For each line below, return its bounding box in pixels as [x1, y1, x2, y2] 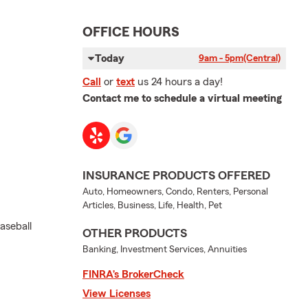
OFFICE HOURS [82, 25, 179, 39]
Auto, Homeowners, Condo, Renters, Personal [82, 186, 268, 197]
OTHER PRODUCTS [82, 226, 187, 239]
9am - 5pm [199, 53, 243, 63]
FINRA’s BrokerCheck [82, 268, 184, 280]
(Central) [243, 53, 280, 63]
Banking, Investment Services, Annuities [82, 244, 247, 254]
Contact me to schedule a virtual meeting [82, 92, 282, 104]
